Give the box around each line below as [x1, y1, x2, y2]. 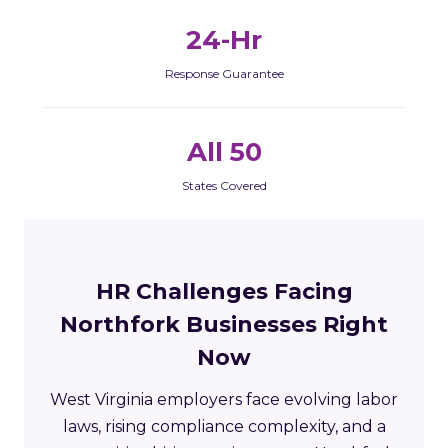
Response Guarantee [164, 65, 284, 81]
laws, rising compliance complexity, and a [62, 416, 386, 436]
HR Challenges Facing [95, 277, 353, 305]
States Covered [181, 177, 267, 193]
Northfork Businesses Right [60, 310, 388, 338]
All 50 [186, 135, 262, 168]
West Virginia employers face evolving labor [50, 389, 398, 409]
